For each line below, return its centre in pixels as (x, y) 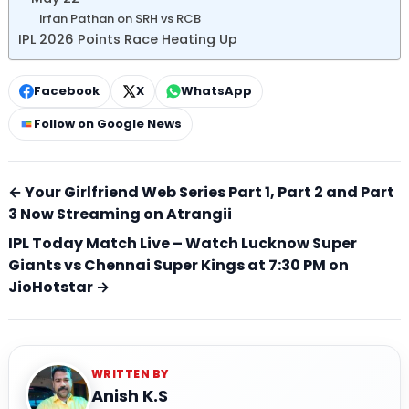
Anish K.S (130, 395)
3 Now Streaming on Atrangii (120, 214)
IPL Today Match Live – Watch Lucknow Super (183, 243)
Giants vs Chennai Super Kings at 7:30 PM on (178, 265)
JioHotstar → (59, 287)
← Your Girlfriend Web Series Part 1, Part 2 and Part (201, 192)
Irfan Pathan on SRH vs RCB (120, 18)
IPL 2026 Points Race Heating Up (128, 39)
